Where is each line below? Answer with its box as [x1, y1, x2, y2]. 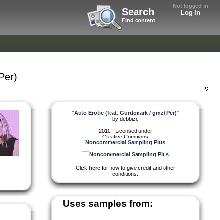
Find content [122, 17, 155, 23]
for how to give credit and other [100, 165, 175, 171]
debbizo [119, 115, 138, 122]
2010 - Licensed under [98, 127, 152, 134]
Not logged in [173, 3, 208, 9]
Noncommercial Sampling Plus [85, 139, 165, 145]
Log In [181, 9, 200, 16]
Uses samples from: [63, 198, 153, 209]
